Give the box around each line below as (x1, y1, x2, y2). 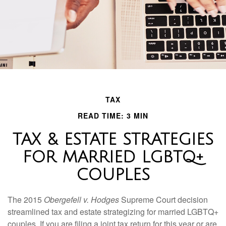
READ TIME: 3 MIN (78, 110, 148, 121)
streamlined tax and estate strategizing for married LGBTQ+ (8, 206, 218, 218)
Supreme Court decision (119, 194, 208, 206)
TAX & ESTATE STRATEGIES (13, 131, 213, 149)
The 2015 (8, 194, 44, 206)
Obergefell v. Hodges (44, 194, 119, 206)
